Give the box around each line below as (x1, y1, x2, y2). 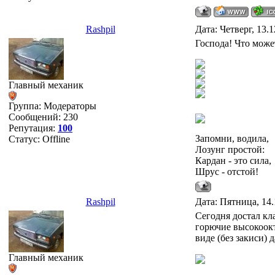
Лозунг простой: (195, 144, 265, 155)
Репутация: (9, 123, 58, 133)
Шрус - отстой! (195, 166, 258, 177)
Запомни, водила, (195, 133, 269, 144)
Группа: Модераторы (9, 101, 96, 111)
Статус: (9, 134, 42, 144)
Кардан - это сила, (195, 155, 271, 166)
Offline (42, 134, 70, 144)
